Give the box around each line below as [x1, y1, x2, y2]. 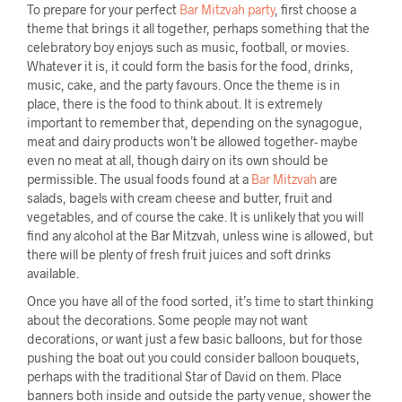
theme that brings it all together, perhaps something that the [27, 21, 370, 37]
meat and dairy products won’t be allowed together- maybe [27, 134, 358, 150]
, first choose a [275, 2, 356, 18]
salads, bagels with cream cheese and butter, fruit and [27, 190, 333, 206]
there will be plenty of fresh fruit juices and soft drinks [27, 247, 331, 263]
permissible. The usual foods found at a [27, 171, 251, 188]
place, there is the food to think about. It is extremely [27, 96, 322, 112]
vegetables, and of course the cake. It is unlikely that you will [27, 209, 363, 225]
